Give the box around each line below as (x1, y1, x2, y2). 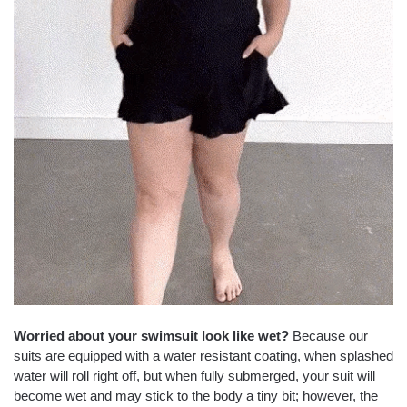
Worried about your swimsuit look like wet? (14, 327, 293, 343)
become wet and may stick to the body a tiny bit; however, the (14, 387, 378, 403)
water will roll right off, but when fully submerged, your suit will (14, 367, 375, 383)
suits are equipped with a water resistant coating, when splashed (14, 347, 393, 363)
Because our (293, 327, 368, 343)
